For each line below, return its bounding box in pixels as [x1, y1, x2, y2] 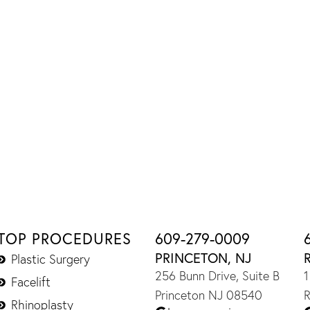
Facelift [10, 274, 51, 291]
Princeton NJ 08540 [155, 287, 262, 304]
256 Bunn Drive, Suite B [155, 268, 280, 284]
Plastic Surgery [10, 251, 90, 268]
